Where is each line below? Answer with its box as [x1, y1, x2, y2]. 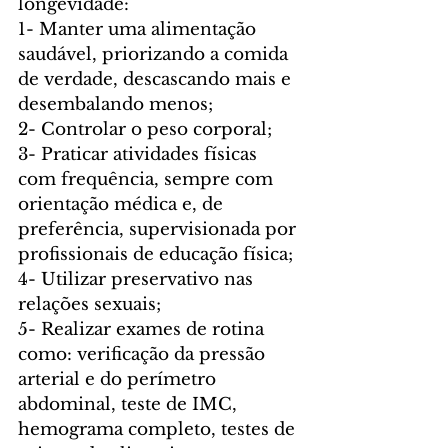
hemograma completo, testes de [18, 419, 300, 441]
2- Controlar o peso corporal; [18, 119, 272, 141]
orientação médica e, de [18, 194, 228, 216]
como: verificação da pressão [18, 344, 270, 366]
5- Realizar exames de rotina [18, 319, 269, 341]
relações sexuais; [18, 294, 161, 316]
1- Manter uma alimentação [18, 19, 261, 41]
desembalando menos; [18, 94, 213, 116]
